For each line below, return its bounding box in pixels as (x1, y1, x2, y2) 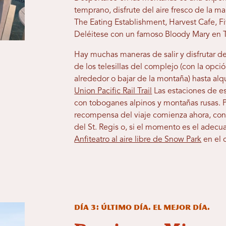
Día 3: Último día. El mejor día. (74, 203, 210, 212)
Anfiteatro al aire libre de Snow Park (74, 136, 202, 144)
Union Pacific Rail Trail (74, 87, 152, 96)
